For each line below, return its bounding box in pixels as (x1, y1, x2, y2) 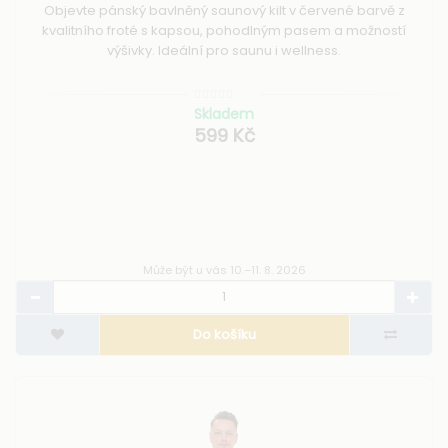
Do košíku (192, 325, 256, 345)
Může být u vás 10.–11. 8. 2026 (142, 262, 306, 279)
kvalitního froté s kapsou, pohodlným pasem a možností (42, 20, 406, 40)
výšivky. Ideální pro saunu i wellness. (107, 40, 341, 60)
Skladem (194, 104, 254, 125)
